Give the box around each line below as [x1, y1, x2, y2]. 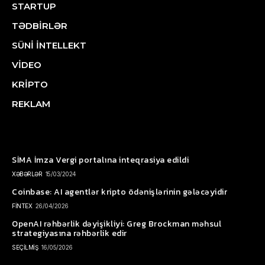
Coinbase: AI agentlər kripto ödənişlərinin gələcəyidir [12, 185, 227, 198]
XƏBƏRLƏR [12, 170, 42, 177]
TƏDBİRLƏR [12, 20, 67, 31]
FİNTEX [12, 202, 32, 209]
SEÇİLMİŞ [12, 243, 38, 251]
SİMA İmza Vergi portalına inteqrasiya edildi [12, 153, 189, 166]
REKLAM [12, 98, 50, 109]
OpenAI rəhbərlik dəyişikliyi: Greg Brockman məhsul [12, 217, 221, 230]
